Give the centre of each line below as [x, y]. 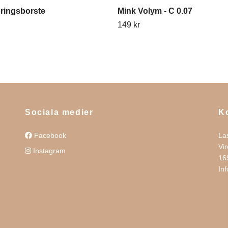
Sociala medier [59, 112]
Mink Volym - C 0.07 [155, 11]
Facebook [49, 135]
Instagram [48, 150]
